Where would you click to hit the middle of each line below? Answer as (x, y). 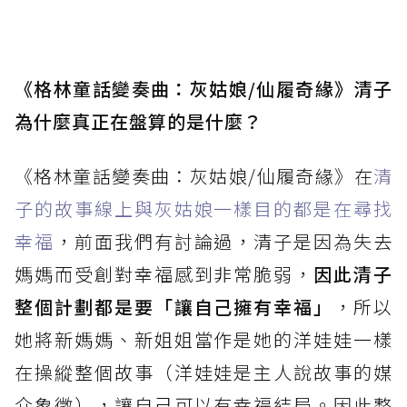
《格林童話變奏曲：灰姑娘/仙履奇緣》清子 (203, 89)
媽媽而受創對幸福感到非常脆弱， (164, 274)
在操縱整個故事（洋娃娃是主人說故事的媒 (203, 372)
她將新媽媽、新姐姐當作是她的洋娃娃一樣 (203, 340)
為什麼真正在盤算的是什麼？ (139, 122)
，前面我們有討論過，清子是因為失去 (223, 242)
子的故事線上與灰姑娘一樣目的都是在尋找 (203, 209)
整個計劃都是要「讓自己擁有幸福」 (174, 307)
